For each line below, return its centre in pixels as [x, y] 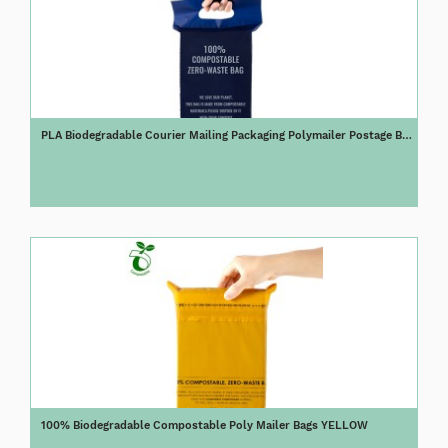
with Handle [74, 150]
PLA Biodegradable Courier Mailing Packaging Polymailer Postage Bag [227, 135]
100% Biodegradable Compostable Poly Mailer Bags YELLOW [204, 425]
